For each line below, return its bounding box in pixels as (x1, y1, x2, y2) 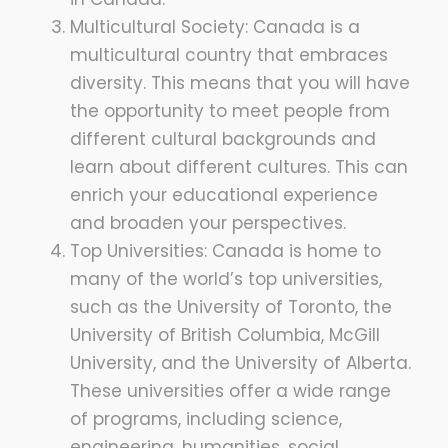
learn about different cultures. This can (70, 155, 408, 179)
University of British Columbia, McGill (70, 323, 380, 347)
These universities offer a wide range (70, 379, 391, 403)
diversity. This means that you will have (70, 71, 410, 95)
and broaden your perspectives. (70, 211, 346, 235)
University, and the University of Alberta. (70, 351, 411, 375)
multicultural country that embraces (70, 43, 388, 67)
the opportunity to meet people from (70, 99, 390, 123)
